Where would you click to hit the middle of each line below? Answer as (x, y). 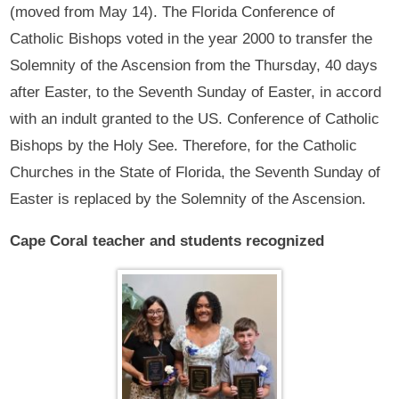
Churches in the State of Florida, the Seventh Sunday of (195, 173)
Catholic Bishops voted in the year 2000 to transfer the (191, 39)
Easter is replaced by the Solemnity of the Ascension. (188, 199)
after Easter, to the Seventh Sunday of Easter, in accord (196, 93)
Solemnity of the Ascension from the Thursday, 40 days (194, 66)
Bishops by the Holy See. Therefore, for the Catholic (184, 146)
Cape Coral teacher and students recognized (170, 241)
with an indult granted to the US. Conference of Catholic (195, 119)
